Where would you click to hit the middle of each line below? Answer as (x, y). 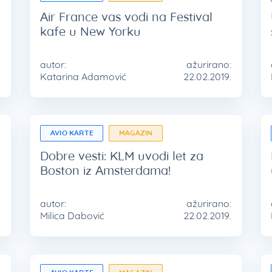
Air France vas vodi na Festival (127, 16)
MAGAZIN (136, 133)
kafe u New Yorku (91, 31)
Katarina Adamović (83, 76)
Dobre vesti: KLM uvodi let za (122, 156)
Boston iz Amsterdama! (106, 171)
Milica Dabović (73, 216)
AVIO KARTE (72, 133)
